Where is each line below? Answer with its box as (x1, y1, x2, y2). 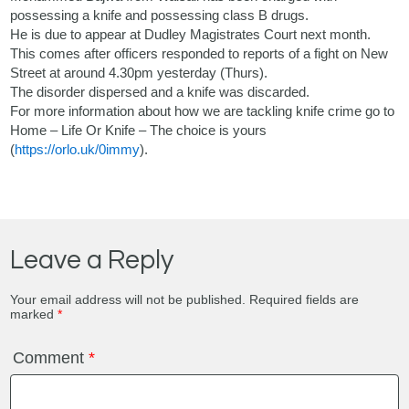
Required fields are (249, 292, 360, 308)
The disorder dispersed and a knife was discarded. (10, 84, 310, 100)
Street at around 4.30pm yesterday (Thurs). (10, 65, 268, 81)
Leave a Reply (10, 246, 174, 275)
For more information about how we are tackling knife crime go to (10, 103, 395, 120)
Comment (13, 349, 89, 368)
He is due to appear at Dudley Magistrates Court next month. (10, 26, 372, 43)
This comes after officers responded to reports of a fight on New (10, 46, 389, 62)
